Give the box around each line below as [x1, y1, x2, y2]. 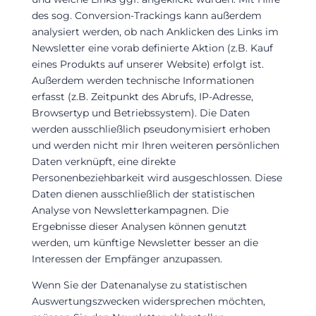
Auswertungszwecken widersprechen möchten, [31, 294, 265, 308]
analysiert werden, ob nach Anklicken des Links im [31, 25, 279, 38]
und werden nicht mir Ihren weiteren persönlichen [31, 138, 279, 152]
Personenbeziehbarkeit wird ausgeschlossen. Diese [31, 171, 282, 184]
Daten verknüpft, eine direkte [31, 154, 176, 168]
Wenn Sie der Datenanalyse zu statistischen [31, 278, 247, 291]
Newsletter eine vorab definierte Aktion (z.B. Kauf [31, 41, 273, 54]
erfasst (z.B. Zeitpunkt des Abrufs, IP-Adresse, [31, 90, 253, 103]
